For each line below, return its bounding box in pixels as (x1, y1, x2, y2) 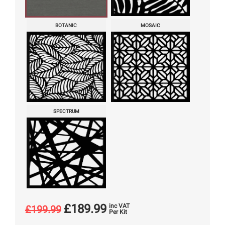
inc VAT (109, 202, 130, 209)
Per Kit (109, 208, 127, 215)
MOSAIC (140, 23, 160, 29)
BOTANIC (55, 23, 77, 29)
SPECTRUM (53, 108, 79, 115)
